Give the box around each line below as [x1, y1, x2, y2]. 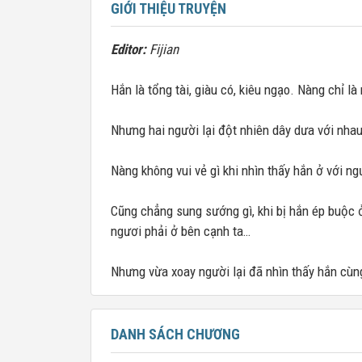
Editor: [111, 41, 146, 57]
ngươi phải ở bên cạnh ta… [111, 223, 250, 239]
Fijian [146, 41, 179, 57]
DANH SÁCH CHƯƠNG [111, 326, 240, 343]
